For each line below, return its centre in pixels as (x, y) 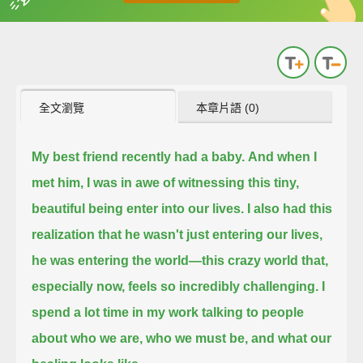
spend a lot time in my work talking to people (168, 312)
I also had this (290, 208)
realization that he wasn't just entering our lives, (177, 234)
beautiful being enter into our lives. (138, 208)
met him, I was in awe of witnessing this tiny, (166, 182)
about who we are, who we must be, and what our (182, 338)
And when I (283, 156)
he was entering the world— (117, 260)
